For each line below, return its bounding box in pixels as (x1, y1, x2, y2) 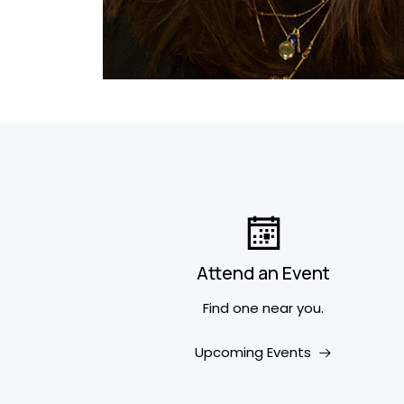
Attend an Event (197, 261, 330, 285)
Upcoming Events (195, 343, 311, 362)
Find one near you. (203, 298, 324, 317)
